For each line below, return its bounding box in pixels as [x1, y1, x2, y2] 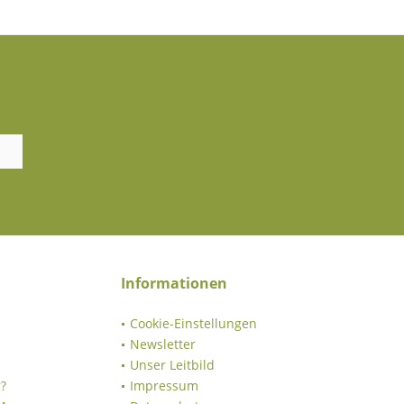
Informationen [121, 272, 227, 293]
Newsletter [130, 335, 196, 353]
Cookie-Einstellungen [130, 314, 257, 332]
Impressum [130, 376, 198, 394]
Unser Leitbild [130, 355, 215, 373]
